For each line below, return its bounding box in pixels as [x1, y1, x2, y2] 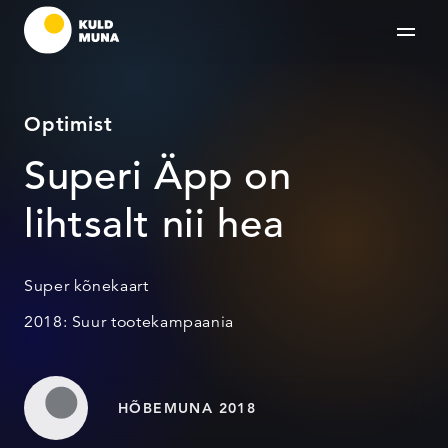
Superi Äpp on [24, 151, 292, 200]
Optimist [24, 112, 113, 136]
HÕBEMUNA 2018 [118, 399, 257, 417]
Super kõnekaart [24, 276, 149, 296]
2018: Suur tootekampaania [24, 312, 234, 332]
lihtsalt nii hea [24, 199, 285, 248]
